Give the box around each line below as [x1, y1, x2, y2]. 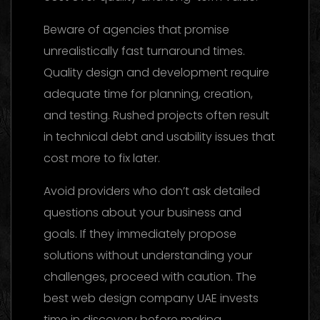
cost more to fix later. [44, 149, 160, 166]
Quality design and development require [44, 64, 269, 81]
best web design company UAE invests [44, 289, 259, 306]
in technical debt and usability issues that [44, 128, 275, 145]
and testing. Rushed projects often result [44, 106, 269, 124]
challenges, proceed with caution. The [44, 268, 256, 285]
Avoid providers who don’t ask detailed [44, 182, 260, 199]
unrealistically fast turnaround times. [44, 42, 245, 59]
